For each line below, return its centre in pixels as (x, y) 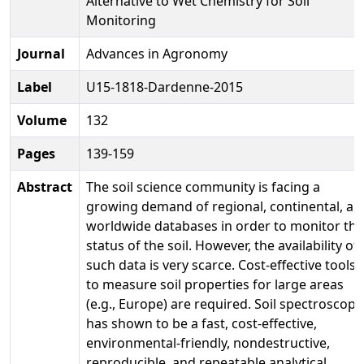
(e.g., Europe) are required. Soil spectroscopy (224, 303)
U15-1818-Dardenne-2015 (165, 87)
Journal (41, 53)
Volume (42, 120)
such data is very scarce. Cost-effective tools (221, 264)
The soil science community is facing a (203, 186)
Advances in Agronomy (157, 53)
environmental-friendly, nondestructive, (208, 342)
